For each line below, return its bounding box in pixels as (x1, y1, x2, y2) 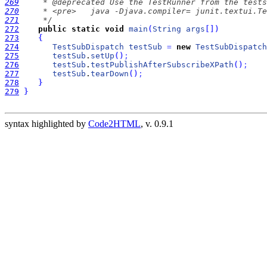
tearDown (91, 69, 129, 78)
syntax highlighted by (5, 119, 88, 129)
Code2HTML (88, 119, 141, 129)
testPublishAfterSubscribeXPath (91, 60, 234, 69)
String (153, 24, 181, 33)
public (38, 24, 67, 33)
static (72, 24, 100, 33)
